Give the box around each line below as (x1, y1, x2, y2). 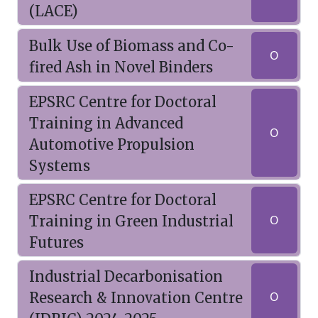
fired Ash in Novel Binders (29, 58, 213, 76)
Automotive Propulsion (29, 136, 194, 153)
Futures (29, 234, 84, 251)
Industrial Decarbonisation (29, 268, 223, 285)
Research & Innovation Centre (29, 289, 243, 307)
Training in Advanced (29, 114, 183, 132)
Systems (29, 157, 90, 175)
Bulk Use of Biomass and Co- (29, 37, 234, 55)
